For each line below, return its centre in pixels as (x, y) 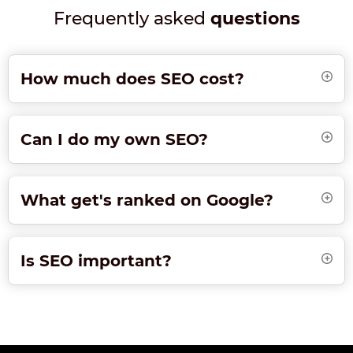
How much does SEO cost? (132, 79)
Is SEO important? (96, 261)
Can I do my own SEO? (114, 140)
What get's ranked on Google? (147, 201)
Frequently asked (132, 19)
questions (255, 19)
